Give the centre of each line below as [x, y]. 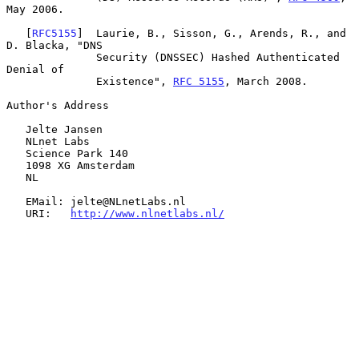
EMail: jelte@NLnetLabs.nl [16, 201]
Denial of [35, 69]
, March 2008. [266, 81]
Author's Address [58, 105]
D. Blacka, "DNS [54, 45]
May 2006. [35, 9]
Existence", [135, 81]
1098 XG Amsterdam [16, 165]
